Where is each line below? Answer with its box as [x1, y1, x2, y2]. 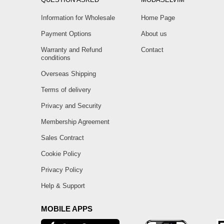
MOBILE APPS [41, 204, 92, 213]
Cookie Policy [41, 150, 81, 158]
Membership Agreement [41, 118, 109, 126]
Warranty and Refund [41, 46, 102, 54]
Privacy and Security [41, 102, 101, 110]
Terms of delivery [41, 86, 91, 94]
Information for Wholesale [41, 14, 115, 22]
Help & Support [41, 182, 85, 190]
